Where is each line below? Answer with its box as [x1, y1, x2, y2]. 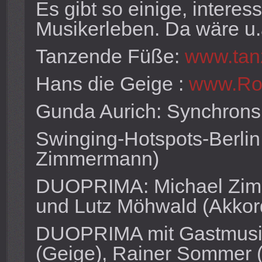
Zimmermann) [35, 147, 159, 170]
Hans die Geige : [35, 73, 184, 95]
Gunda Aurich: [35, 100, 167, 122]
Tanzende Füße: [35, 45, 185, 67]
